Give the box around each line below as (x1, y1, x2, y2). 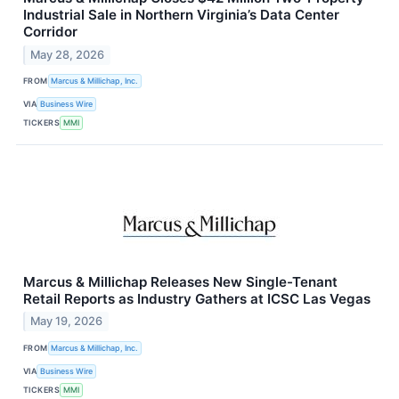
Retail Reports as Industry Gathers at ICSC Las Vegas (23, 289, 370, 307)
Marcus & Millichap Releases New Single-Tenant (23, 273, 338, 290)
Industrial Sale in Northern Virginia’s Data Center (23, 5, 339, 23)
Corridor (23, 22, 77, 40)
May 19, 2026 (30, 314, 103, 329)
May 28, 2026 (30, 47, 105, 61)
